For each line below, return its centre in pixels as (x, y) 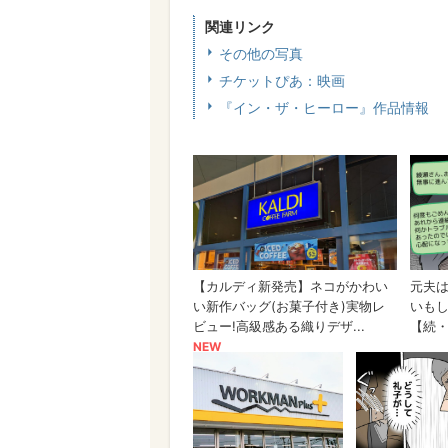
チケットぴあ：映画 (282, 81)
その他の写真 (261, 54)
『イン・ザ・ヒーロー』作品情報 (324, 108)
